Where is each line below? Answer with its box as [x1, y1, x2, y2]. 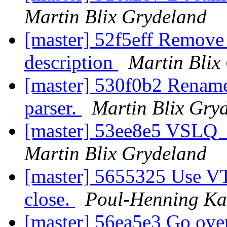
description [24, 51, 118, 73]
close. [24, 188, 75, 210]
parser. [24, 97, 82, 119]
